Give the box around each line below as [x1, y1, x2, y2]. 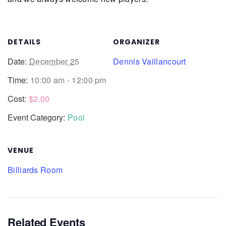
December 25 [29, 55, 80, 67]
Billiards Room [8, 163, 63, 176]
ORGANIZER [113, 36, 160, 47]
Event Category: [8, 111, 65, 123]
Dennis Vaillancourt [113, 55, 186, 67]
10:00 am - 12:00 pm [30, 74, 106, 86]
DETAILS [8, 36, 41, 47]
